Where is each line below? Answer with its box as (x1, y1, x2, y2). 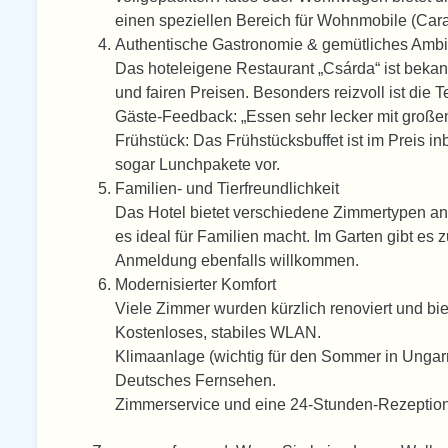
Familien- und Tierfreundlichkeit (115, 180, 340, 198)
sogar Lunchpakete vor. (115, 156, 281, 174)
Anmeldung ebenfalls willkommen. (115, 252, 360, 270)
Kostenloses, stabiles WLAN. (115, 324, 322, 342)
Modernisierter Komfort (115, 276, 277, 294)
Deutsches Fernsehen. (115, 372, 277, 390)
